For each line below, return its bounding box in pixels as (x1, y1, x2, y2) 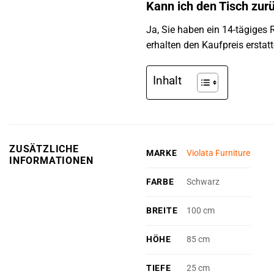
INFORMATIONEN (9, 154, 94, 166)
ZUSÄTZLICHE (9, 143, 79, 155)
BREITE (146, 205, 178, 216)
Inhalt (153, 73, 182, 88)
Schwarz (187, 177, 220, 188)
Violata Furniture (187, 148, 251, 159)
